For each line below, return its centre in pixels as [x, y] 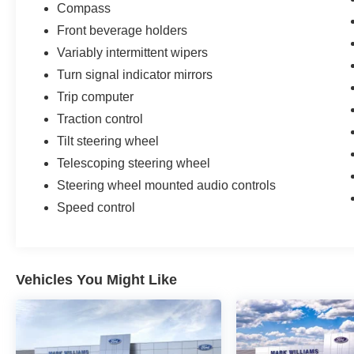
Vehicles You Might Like [96, 279]
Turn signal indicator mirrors [135, 74]
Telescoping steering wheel [134, 163]
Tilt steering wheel [108, 141]
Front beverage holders [122, 30]
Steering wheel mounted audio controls [167, 185]
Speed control [96, 207]
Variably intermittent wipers [133, 52]
